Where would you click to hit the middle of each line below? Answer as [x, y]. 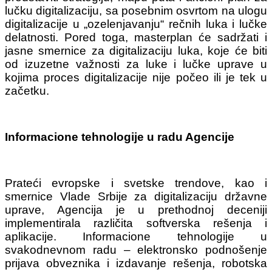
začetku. [27, 90]
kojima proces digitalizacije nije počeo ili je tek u [136, 77]
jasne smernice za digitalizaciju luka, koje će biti [136, 50]
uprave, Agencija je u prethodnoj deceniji [136, 209]
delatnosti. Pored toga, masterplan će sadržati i [136, 37]
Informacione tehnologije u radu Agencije [120, 137]
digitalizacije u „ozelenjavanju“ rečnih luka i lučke [136, 24]
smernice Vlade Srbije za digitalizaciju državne [136, 196]
